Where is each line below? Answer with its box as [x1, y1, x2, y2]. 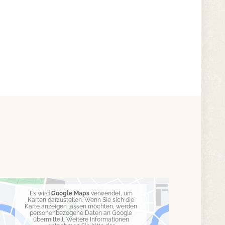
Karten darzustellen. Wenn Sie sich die [28, 196, 134, 203]
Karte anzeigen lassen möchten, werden [25, 203, 137, 210]
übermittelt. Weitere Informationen [33, 216, 129, 223]
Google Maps [51, 190, 89, 197]
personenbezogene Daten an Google [30, 209, 132, 216]
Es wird [29, 190, 51, 197]
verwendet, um [89, 190, 133, 197]
